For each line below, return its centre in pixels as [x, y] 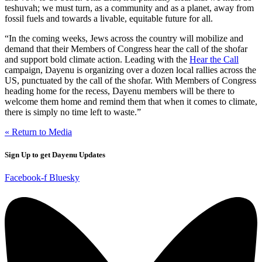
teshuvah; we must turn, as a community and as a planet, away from [129, 8]
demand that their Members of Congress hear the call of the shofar [126, 49]
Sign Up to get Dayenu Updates [55, 154]
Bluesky [64, 178]
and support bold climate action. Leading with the [97, 59]
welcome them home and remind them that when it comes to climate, [131, 101]
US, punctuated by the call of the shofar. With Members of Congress [130, 80]
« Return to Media [38, 132]
